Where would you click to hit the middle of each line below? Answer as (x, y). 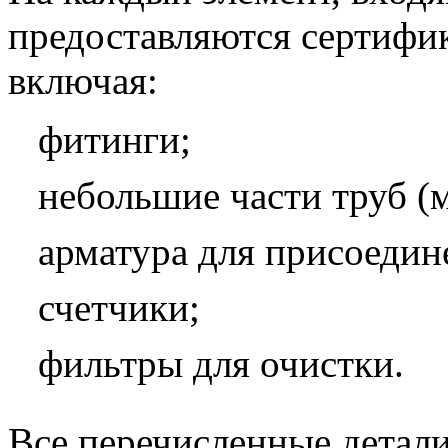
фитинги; (114, 139)
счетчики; (119, 307)
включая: (83, 80)
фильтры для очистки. (221, 363)
